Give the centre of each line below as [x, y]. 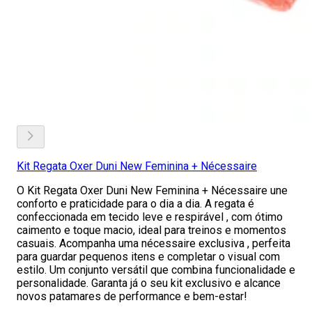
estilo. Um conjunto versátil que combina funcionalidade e [156, 270]
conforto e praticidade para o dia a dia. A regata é [135, 204]
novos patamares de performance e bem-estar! [132, 296]
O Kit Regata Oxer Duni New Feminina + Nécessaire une [152, 190]
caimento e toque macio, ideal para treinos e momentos [151, 230]
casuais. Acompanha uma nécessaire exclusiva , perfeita [154, 243]
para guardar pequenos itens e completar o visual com [148, 257]
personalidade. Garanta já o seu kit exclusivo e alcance [149, 283]
